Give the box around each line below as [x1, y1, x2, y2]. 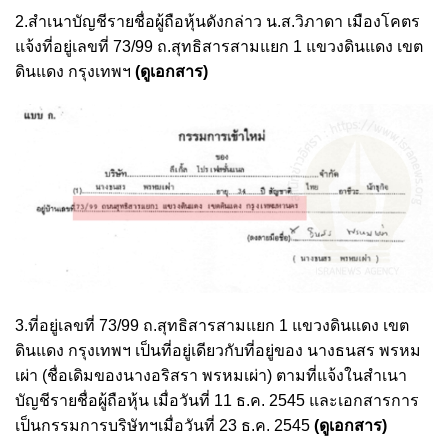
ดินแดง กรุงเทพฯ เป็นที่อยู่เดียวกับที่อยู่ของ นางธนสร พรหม [15, 342, 421, 360]
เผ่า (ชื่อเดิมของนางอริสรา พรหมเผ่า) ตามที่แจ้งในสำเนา [15, 367, 407, 385]
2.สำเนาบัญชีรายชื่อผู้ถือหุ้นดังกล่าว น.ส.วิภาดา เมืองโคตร [15, 13, 420, 31]
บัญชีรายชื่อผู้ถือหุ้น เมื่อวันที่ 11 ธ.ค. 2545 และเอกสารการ [15, 392, 419, 410]
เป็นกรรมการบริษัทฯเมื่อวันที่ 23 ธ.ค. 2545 [15, 417, 314, 435]
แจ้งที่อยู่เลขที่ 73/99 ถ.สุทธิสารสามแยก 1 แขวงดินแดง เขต [15, 38, 423, 56]
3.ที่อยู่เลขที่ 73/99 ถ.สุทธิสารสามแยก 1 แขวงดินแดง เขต [15, 317, 409, 335]
